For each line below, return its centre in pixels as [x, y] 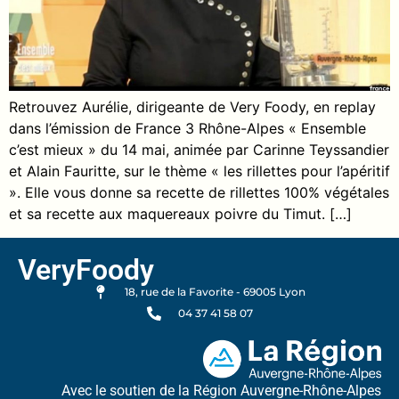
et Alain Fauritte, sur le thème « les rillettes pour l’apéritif [199, 171]
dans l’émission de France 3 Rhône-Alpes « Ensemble [187, 129]
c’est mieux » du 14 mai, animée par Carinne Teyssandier [199, 150]
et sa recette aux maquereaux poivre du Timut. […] [180, 214]
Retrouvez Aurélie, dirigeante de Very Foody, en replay [192, 107]
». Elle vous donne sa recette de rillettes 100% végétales [199, 193]
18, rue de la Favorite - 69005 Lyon [215, 291]
